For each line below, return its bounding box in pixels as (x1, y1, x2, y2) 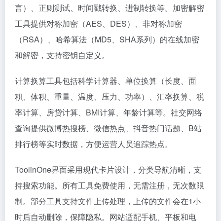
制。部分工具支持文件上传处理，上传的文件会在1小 (15, 195, 201, 207)
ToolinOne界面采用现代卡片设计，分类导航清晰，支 (15, 164, 201, 175)
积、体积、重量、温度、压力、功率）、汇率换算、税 (15, 91, 204, 102)
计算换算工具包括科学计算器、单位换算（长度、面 (15, 75, 196, 86)
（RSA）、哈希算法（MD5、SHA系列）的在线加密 (15, 34, 199, 45)
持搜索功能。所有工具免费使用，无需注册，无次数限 (15, 180, 204, 191)
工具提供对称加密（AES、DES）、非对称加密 (15, 18, 182, 29)
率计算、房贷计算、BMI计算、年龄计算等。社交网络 (15, 107, 202, 118)
